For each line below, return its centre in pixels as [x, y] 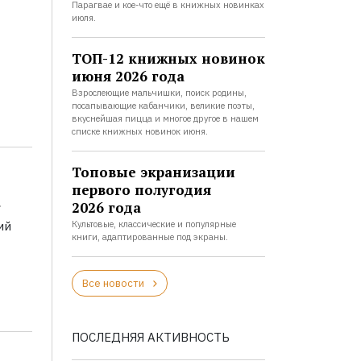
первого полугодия [141, 190]
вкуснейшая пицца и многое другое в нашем [165, 118]
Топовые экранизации [153, 172]
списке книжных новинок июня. [139, 131]
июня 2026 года [128, 76]
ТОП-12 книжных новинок [168, 58]
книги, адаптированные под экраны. [149, 237]
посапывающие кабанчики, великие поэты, [163, 106]
